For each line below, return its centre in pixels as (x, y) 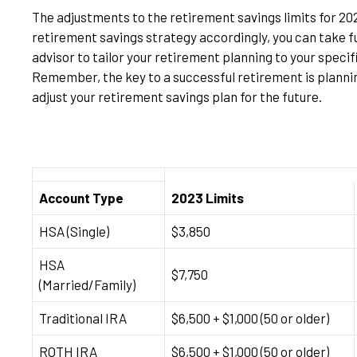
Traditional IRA (83, 318)
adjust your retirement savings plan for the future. (177, 97)
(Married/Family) (87, 285)
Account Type (81, 198)
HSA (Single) (74, 231)
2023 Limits (208, 198)
